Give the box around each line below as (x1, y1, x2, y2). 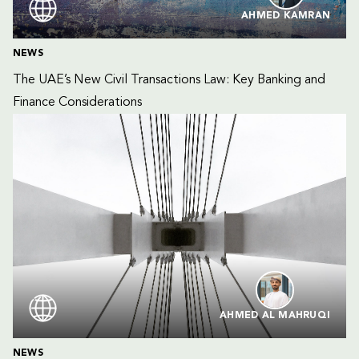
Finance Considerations (13, 96, 142, 109)
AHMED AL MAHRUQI (220, 311, 330, 321)
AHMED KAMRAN (241, 11, 330, 21)
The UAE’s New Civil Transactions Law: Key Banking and (13, 74, 329, 87)
